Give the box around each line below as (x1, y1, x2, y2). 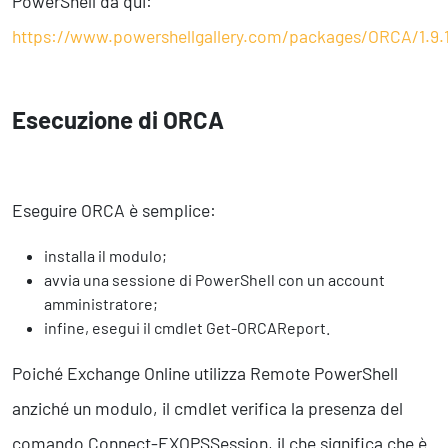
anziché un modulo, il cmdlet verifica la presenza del (12, 397, 403, 420)
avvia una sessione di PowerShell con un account (44, 270, 385, 290)
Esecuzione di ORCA (12, 105, 224, 135)
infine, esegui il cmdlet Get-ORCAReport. (44, 318, 330, 338)
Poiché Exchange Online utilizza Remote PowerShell (12, 362, 398, 385)
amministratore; (44, 294, 158, 314)
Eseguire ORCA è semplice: (12, 199, 216, 222)
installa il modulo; (44, 246, 167, 266)
